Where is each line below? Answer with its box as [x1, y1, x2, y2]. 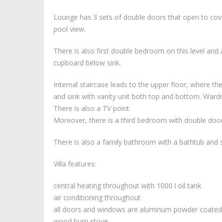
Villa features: [54, 159, 96, 169]
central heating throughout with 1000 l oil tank [54, 181, 201, 191]
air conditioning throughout [54, 193, 141, 203]
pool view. [54, 24, 86, 34]
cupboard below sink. [54, 58, 121, 68]
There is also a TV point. [54, 104, 131, 113]
